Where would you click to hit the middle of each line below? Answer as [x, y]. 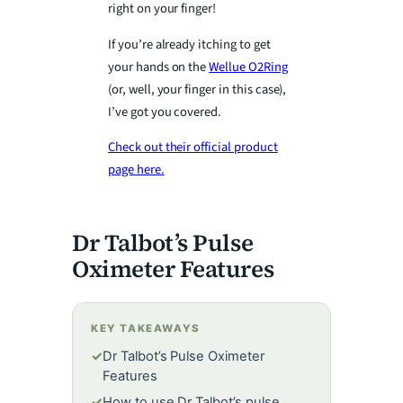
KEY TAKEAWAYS [146, 328]
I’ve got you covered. [165, 112]
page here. [136, 170]
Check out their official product [193, 148]
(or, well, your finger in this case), [197, 89]
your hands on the [159, 67]
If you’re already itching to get [189, 44]
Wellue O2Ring [248, 67]
